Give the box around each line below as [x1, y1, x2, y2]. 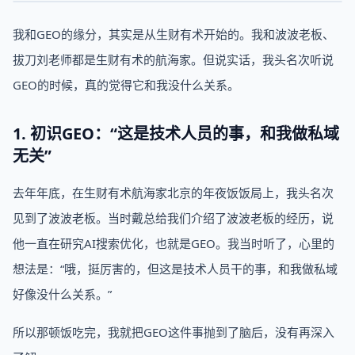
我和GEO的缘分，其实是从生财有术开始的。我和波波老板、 [13, 26, 334, 42]
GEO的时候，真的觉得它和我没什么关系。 [13, 77, 239, 93]
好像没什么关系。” [13, 286, 112, 302]
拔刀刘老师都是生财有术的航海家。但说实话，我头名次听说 [13, 52, 334, 67]
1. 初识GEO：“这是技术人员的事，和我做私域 [13, 123, 339, 144]
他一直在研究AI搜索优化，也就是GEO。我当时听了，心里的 [13, 235, 334, 251]
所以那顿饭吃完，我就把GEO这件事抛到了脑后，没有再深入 [13, 324, 334, 340]
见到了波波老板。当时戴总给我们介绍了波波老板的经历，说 [13, 210, 334, 226]
